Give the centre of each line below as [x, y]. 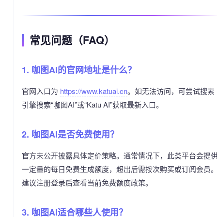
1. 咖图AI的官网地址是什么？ [79, 70]
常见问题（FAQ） [72, 40]
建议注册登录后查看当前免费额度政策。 [87, 183]
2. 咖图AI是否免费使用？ [70, 134]
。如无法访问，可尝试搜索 [171, 91]
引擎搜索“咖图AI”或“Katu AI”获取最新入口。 [93, 105]
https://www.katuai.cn [94, 91]
